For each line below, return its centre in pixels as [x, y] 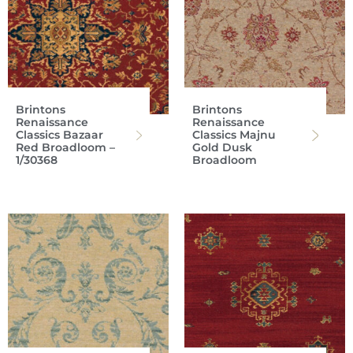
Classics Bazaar [59, 134]
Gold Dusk [222, 147]
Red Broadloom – [65, 147]
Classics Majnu [234, 134]
